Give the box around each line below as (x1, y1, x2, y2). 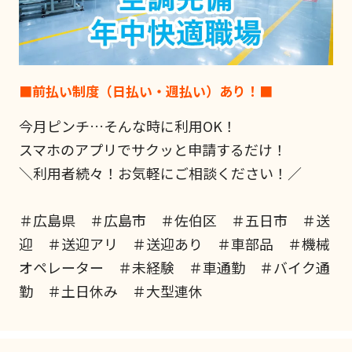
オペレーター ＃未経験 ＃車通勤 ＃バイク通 (18, 256, 330, 277)
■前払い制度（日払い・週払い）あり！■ (18, 80, 273, 101)
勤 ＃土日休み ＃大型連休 (18, 280, 203, 301)
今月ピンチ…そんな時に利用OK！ (18, 115, 236, 136)
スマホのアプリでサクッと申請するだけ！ (18, 138, 287, 159)
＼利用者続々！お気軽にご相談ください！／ (18, 162, 302, 183)
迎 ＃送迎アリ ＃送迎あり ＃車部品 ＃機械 (18, 233, 330, 254)
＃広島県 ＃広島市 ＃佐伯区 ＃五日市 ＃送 (18, 209, 330, 230)
